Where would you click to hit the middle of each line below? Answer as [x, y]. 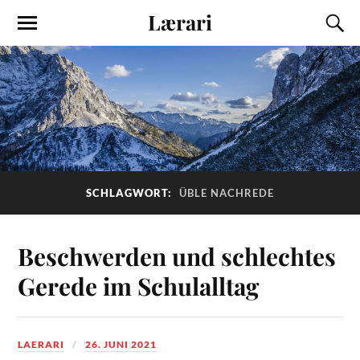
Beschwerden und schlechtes [177, 256]
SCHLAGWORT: [131, 192]
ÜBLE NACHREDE [227, 192]
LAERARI [41, 345]
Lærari [180, 22]
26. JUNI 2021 [121, 345]
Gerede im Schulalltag [139, 286]
